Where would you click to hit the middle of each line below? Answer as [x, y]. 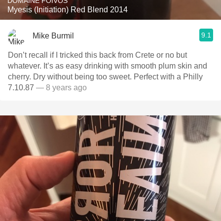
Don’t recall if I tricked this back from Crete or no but [97, 55]
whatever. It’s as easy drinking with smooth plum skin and [108, 66]
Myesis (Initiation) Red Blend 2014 [68, 10]
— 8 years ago [60, 88]
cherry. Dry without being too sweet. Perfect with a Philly [105, 77]
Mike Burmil [53, 36]
